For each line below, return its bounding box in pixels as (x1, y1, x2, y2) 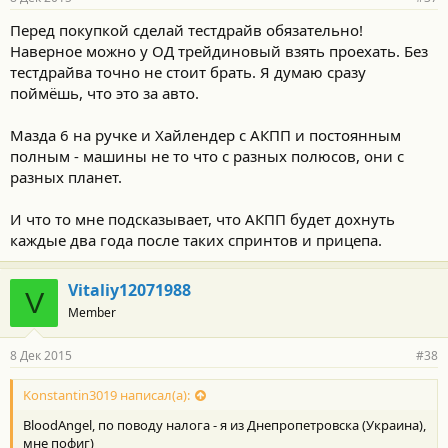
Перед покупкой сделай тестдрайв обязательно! (10, 19, 363, 40)
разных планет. (10, 166, 122, 187)
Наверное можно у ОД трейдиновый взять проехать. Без (10, 40, 428, 61)
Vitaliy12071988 (68, 278, 191, 301)
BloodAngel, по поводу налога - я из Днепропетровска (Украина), (23, 416, 426, 435)
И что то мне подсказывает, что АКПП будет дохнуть (10, 208, 395, 229)
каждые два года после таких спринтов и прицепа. (10, 229, 382, 250)
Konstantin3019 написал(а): (23, 386, 190, 405)
